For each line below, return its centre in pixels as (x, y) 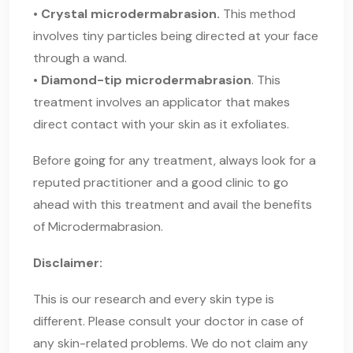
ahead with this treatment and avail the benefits (173, 205)
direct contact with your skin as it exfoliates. (161, 124)
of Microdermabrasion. (98, 227)
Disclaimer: (68, 263)
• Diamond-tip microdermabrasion (142, 80)
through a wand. (80, 58)
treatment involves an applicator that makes (162, 102)
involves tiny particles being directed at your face (176, 36)
